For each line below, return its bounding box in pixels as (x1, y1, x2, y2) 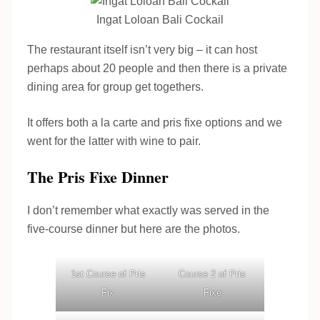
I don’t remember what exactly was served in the (27, 204, 269, 216)
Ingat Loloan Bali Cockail (96, 13, 224, 26)
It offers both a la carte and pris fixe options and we (27, 116, 282, 129)
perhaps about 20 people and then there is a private (27, 61, 287, 74)
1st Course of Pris (70, 268, 146, 279)
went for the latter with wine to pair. (27, 134, 201, 147)
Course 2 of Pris (179, 268, 246, 279)
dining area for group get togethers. (27, 80, 204, 93)
